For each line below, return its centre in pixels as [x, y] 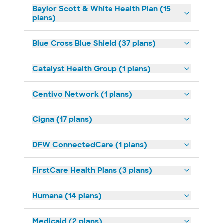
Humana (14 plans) [67, 196]
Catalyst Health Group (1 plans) [92, 69]
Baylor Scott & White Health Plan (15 [102, 9]
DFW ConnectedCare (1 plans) [90, 145]
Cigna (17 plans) [62, 119]
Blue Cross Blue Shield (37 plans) [94, 43]
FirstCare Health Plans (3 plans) [92, 170]
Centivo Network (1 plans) [82, 94]
